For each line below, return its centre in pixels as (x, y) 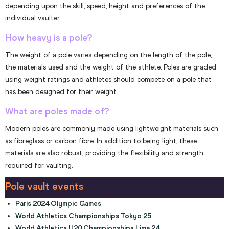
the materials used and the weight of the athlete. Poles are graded (111, 67)
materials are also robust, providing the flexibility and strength (104, 153)
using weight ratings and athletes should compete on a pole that (108, 80)
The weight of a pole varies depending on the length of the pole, (108, 55)
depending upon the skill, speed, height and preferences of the (105, 6)
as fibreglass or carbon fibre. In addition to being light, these (101, 141)
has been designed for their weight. (61, 92)
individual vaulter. (33, 18)
